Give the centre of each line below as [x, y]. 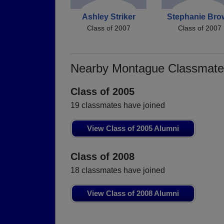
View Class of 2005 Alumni [133, 128]
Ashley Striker [108, 17]
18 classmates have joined [118, 170]
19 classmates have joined [118, 105]
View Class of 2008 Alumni [133, 193]
